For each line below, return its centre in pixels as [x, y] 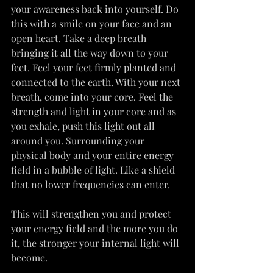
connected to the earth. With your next [97, 82]
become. [29, 257]
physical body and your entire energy [94, 155]
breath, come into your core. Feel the [93, 96]
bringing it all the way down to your [91, 52]
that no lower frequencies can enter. [90, 184]
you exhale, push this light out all [84, 126]
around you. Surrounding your [79, 140]
